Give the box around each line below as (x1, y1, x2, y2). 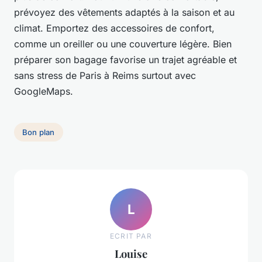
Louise (115, 246, 147, 261)
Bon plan (22, 127, 55, 137)
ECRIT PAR (110, 231, 152, 240)
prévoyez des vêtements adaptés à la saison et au (14, 6, 235, 19)
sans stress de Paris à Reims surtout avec (14, 70, 196, 82)
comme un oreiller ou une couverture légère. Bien (14, 38, 232, 50)
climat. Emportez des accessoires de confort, (14, 22, 215, 35)
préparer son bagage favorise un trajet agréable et (14, 54, 237, 66)
